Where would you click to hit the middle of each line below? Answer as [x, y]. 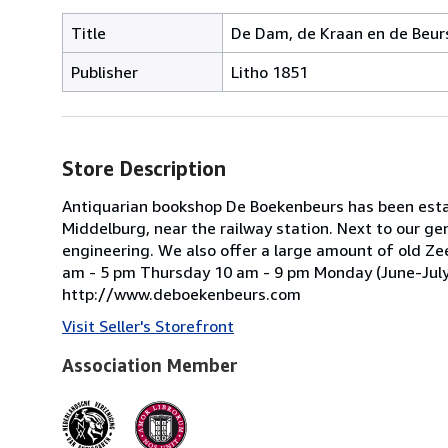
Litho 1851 [269, 71]
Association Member [150, 364]
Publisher [104, 71]
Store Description [144, 168]
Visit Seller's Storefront [148, 325]
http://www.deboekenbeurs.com [181, 293]
